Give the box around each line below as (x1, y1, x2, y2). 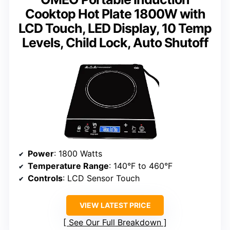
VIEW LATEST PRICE (79, 201, 151, 210)
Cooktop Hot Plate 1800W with (25, 6, 205, 22)
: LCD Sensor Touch (63, 173, 140, 184)
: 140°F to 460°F (109, 161, 172, 171)
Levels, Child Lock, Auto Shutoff (22, 35, 208, 51)
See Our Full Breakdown (69, 217, 161, 228)
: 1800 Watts (54, 148, 102, 159)
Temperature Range (28, 161, 109, 171)
